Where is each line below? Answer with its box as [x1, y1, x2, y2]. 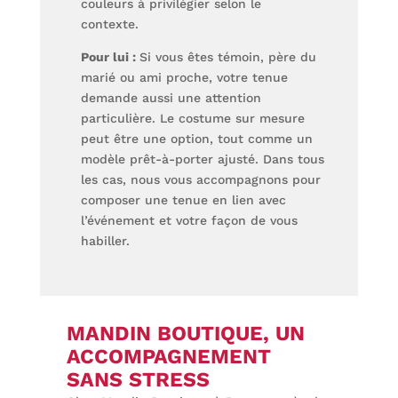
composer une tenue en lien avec [80, 193, 286, 208]
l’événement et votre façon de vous [80, 213, 298, 228]
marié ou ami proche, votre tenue [80, 70, 288, 85]
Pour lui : [80, 50, 139, 65]
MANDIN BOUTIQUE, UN [66, 322, 305, 346]
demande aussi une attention [80, 91, 261, 106]
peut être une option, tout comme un [80, 131, 313, 147]
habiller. [80, 234, 130, 249]
